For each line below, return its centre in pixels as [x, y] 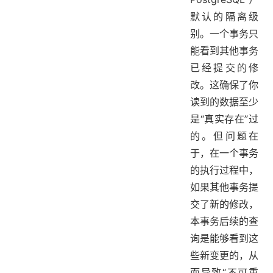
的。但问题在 [224, 136]
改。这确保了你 [224, 85]
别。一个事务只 [224, 34]
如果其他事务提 [224, 187]
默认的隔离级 [224, 17]
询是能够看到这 [224, 239]
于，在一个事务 [224, 153]
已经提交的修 [224, 68]
